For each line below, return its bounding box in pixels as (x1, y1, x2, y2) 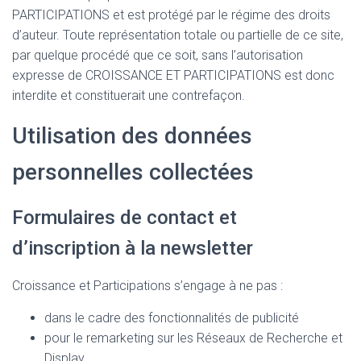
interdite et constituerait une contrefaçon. (12, 88, 245, 104)
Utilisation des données (12, 122, 252, 150)
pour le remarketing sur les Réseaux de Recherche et (44, 330, 342, 346)
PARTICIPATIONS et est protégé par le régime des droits (12, 7, 330, 23)
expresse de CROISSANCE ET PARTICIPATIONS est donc (12, 68, 334, 84)
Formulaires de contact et (12, 206, 237, 230)
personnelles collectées (12, 159, 254, 186)
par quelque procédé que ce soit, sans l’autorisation (12, 48, 303, 64)
